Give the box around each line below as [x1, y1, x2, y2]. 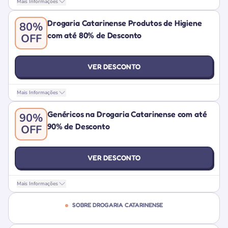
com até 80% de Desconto [47, 30, 142, 40]
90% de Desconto [47, 121, 110, 131]
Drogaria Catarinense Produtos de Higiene [47, 18, 202, 28]
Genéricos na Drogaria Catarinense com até [47, 109, 207, 119]
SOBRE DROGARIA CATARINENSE [71, 201, 163, 209]
